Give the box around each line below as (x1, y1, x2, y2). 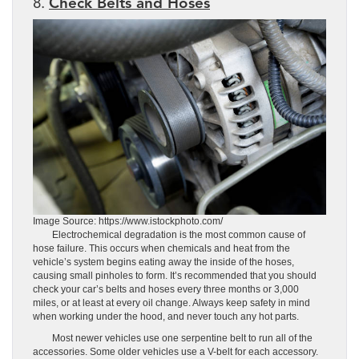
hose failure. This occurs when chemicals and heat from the (33, 243, 290, 255)
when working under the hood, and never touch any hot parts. (33, 311, 299, 323)
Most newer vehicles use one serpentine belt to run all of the (33, 333, 313, 345)
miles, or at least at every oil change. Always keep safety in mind (33, 297, 310, 309)
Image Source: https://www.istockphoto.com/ (33, 216, 223, 228)
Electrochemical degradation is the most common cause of (33, 229, 305, 241)
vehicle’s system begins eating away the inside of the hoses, (33, 256, 294, 268)
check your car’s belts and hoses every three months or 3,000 (33, 284, 299, 296)
